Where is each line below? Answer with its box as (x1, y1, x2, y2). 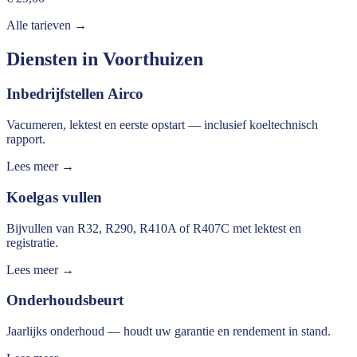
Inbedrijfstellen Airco (6, 85, 143, 103)
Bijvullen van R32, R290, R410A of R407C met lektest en (6, 221, 301, 235)
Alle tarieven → (6, 18, 87, 32)
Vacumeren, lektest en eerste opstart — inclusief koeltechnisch (6, 118, 318, 132)
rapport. (6, 132, 45, 147)
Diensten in (6, 48, 103, 69)
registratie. (6, 235, 58, 249)
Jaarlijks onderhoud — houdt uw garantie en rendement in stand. (6, 324, 331, 339)
